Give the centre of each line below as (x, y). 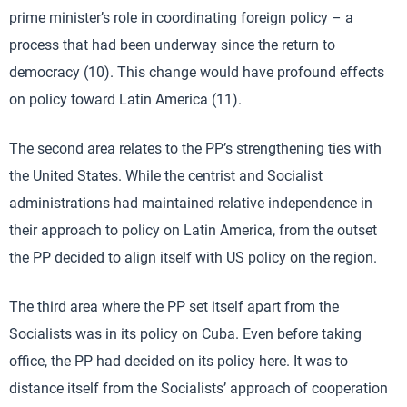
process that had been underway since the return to (172, 45)
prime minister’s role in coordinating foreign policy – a (181, 18)
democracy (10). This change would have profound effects (197, 72)
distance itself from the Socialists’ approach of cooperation (199, 388)
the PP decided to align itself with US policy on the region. (193, 258)
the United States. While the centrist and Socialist (166, 176)
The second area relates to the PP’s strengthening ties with (195, 149)
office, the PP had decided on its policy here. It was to (179, 361)
